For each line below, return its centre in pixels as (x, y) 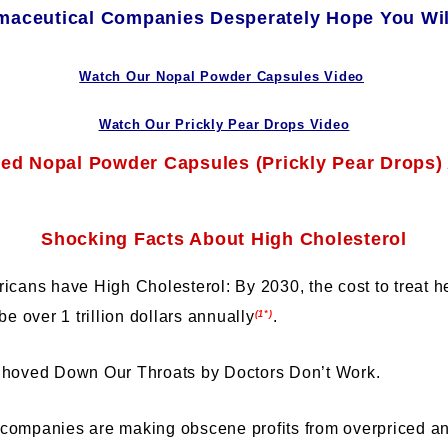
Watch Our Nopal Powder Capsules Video (221, 76)
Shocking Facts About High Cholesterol (224, 238)
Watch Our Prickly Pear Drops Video (224, 124)
